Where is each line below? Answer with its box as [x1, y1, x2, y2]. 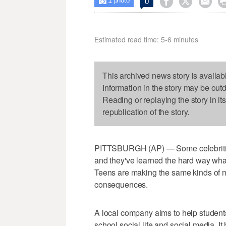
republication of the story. [102, 106, 190, 118]
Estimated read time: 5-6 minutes [94, 34, 198, 45]
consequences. [94, 179, 148, 191]
